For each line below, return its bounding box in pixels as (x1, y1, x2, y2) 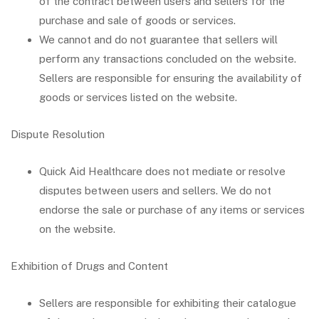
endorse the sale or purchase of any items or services (39, 204, 305, 216)
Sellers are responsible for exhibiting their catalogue (39, 297, 296, 309)
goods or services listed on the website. (39, 91, 237, 103)
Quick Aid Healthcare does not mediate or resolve (39, 165, 286, 177)
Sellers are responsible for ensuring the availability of (39, 72, 302, 84)
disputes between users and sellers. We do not (39, 184, 271, 197)
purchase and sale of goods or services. (39, 14, 236, 26)
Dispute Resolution (11, 128, 105, 140)
